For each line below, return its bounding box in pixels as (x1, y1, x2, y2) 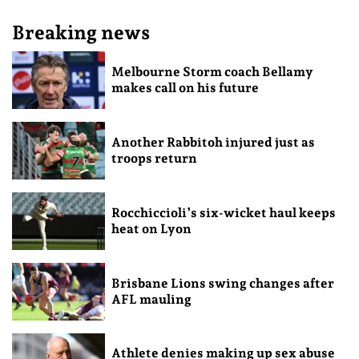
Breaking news (12, 21, 150, 45)
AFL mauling (111, 291, 192, 307)
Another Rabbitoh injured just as (111, 134, 315, 150)
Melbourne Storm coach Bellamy (111, 64, 313, 80)
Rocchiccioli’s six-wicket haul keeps (111, 204, 336, 220)
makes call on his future (111, 80, 259, 96)
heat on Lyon (111, 220, 192, 236)
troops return (111, 150, 197, 166)
